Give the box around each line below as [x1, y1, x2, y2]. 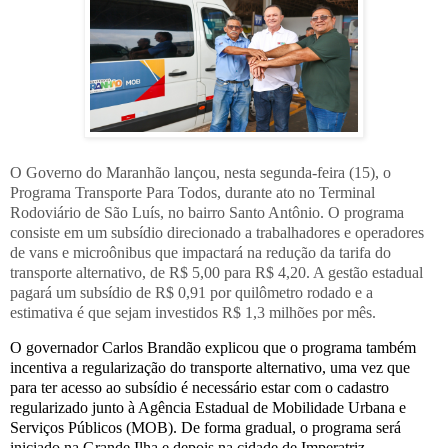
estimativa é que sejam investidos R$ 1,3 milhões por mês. [10, 303, 376, 321]
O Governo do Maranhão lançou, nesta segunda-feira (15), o [10, 163, 391, 181]
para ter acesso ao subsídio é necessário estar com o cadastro [10, 379, 389, 397]
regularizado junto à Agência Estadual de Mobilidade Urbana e [10, 399, 406, 417]
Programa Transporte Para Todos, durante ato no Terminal [10, 183, 375, 201]
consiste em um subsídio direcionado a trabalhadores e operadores [10, 223, 424, 241]
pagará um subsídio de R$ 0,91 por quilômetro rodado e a [10, 283, 373, 301]
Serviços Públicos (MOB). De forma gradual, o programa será [10, 419, 401, 437]
